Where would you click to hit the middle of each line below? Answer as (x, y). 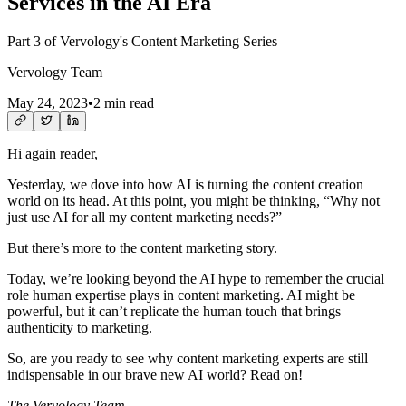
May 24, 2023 (48, 102)
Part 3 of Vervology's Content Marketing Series (142, 41)
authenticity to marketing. (80, 327)
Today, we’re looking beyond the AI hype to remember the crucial (196, 278)
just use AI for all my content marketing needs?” (145, 217)
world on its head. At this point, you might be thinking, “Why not (193, 200)
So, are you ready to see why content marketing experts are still (188, 358)
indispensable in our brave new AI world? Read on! (155, 374)
